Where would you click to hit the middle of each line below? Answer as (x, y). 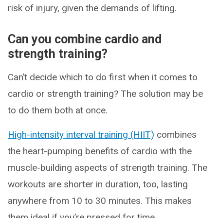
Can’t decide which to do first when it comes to (103, 77)
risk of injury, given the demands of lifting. (92, 8)
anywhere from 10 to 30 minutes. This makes (100, 200)
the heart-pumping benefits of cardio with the (100, 151)
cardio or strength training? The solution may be (105, 93)
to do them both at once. (58, 110)
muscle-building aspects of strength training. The (108, 167)
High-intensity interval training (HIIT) (81, 134)
